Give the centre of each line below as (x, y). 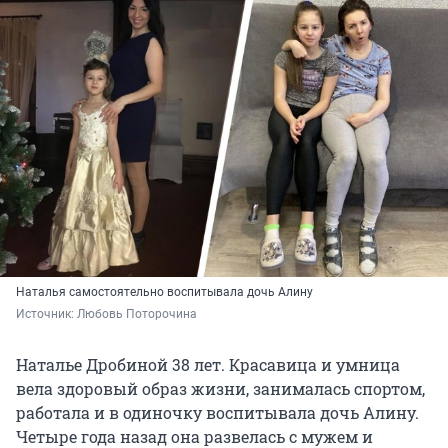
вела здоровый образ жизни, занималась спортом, (220, 388)
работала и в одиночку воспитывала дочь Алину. (217, 412)
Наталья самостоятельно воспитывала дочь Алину (164, 291)
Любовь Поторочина (137, 313)
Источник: (46, 313)
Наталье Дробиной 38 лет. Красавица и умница (208, 364)
